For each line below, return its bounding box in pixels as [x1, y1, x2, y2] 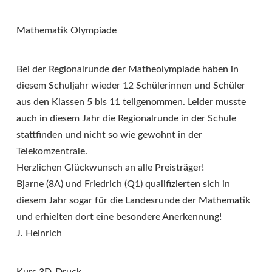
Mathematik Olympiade [16, 25, 117, 36]
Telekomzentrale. [16, 146, 87, 157]
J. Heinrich [16, 228, 62, 239]
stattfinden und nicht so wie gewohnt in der [16, 130, 202, 140]
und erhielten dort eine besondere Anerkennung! [16, 212, 222, 222]
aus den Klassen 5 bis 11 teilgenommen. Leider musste [16, 97, 246, 107]
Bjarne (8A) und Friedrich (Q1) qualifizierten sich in [16, 179, 230, 189]
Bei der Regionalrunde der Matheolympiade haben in [16, 64, 239, 75]
